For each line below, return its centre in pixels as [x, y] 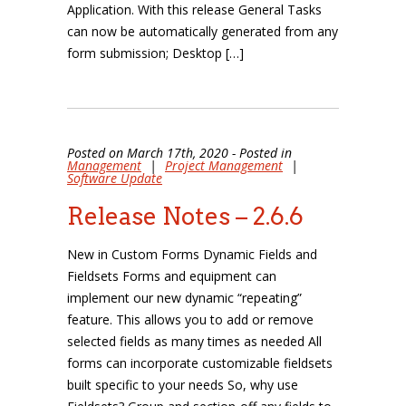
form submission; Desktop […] [155, 53]
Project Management [224, 165]
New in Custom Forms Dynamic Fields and [192, 254]
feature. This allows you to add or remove [190, 319]
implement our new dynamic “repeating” [184, 298]
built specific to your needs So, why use [183, 385]
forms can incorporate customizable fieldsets [200, 363]
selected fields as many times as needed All [194, 341]
